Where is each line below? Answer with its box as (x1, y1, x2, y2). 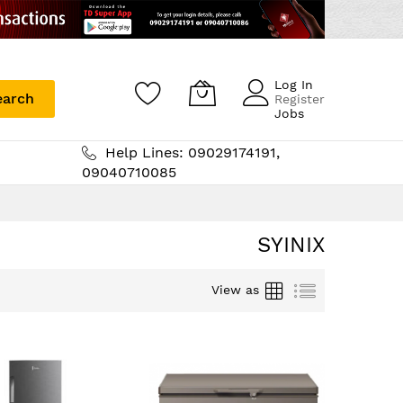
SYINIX (257, 231, 325, 257)
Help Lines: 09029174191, (105, 143, 280, 161)
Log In (274, 76, 313, 92)
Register (274, 91, 325, 106)
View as (211, 282, 259, 297)
